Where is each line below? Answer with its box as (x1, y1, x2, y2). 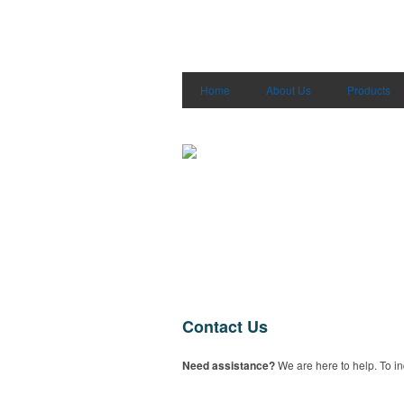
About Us (266, 82, 311, 97)
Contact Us (182, 315, 268, 338)
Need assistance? (182, 357, 275, 373)
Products (347, 82, 390, 97)
